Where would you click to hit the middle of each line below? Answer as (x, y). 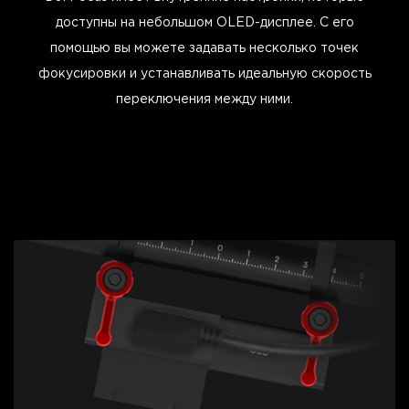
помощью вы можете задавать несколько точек (204, 49)
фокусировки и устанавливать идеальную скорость (204, 74)
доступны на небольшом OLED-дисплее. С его (204, 23)
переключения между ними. (204, 100)
